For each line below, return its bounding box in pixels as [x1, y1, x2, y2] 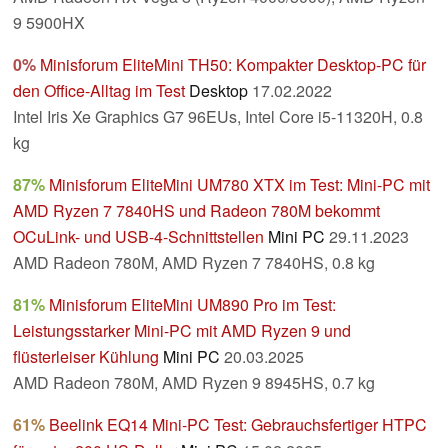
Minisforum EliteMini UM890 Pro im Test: [49, 293, 336, 317]
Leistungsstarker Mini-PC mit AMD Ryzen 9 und [13, 319, 351, 343]
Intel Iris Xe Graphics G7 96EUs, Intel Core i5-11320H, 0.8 [13, 105, 423, 129]
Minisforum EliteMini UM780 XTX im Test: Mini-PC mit [49, 173, 430, 197]
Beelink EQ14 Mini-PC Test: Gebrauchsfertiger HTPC [49, 413, 427, 437]
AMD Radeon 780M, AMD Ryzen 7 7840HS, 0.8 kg [13, 251, 375, 275]
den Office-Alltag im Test [13, 79, 185, 103]
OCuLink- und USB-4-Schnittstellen [13, 225, 264, 249]
